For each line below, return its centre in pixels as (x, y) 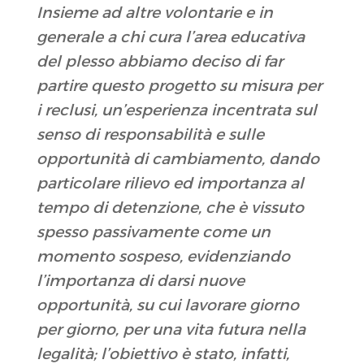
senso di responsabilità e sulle (150, 135)
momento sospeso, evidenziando (163, 257)
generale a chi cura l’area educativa (170, 37)
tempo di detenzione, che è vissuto (170, 208)
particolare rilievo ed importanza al (170, 184)
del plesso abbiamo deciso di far (159, 62)
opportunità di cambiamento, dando (178, 159)
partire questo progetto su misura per (179, 86)
